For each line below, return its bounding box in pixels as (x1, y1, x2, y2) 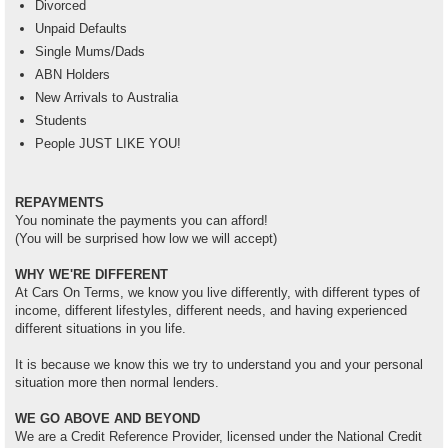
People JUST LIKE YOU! (35, 136, 181, 152)
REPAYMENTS (15, 195, 104, 211)
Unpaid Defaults (35, 21, 127, 37)
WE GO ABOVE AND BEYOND (15, 411, 200, 427)
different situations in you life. (15, 321, 186, 337)
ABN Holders (35, 67, 110, 83)
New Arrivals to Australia (35, 90, 178, 106)
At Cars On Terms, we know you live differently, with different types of (15, 285, 420, 301)
